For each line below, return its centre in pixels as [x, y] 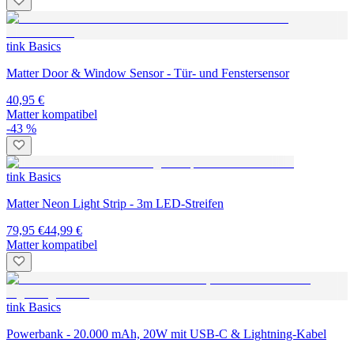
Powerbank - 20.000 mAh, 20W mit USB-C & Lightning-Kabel [166, 333]
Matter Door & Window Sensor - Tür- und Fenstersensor [148, 73]
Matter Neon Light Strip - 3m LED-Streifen [115, 203]
